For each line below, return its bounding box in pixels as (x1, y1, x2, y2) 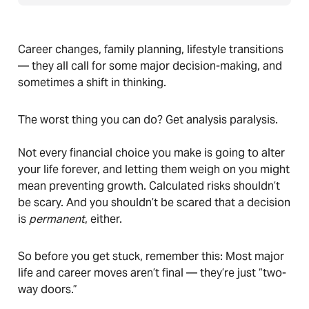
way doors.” (18, 282, 77, 297)
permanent (29, 212, 85, 226)
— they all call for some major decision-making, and (18, 59, 282, 73)
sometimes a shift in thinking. (18, 75, 166, 90)
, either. (85, 212, 125, 226)
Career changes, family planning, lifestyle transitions (18, 42, 283, 57)
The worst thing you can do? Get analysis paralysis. (18, 112, 281, 127)
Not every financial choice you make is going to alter (18, 146, 285, 160)
